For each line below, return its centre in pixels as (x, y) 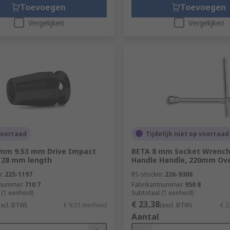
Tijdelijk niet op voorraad (187, 133)
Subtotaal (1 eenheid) (162, 193)
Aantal (145, 216)
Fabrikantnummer (157, 184)
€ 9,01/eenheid (85, 205)
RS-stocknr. (147, 174)
